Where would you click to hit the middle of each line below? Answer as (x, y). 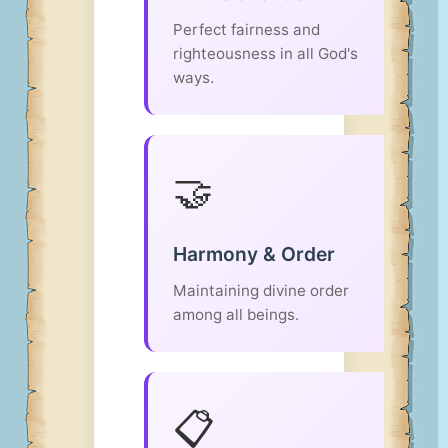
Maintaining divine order (261, 290)
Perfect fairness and (246, 29)
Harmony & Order (254, 254)
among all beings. (236, 314)
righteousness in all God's (265, 53)
